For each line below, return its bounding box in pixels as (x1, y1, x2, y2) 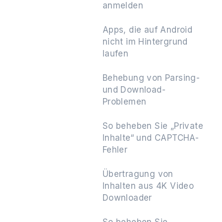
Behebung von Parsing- (102, 73, 200, 83)
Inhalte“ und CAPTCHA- (102, 133, 199, 143)
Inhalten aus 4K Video (102, 181, 194, 191)
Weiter (144, 46, 168, 56)
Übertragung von (102, 169, 173, 179)
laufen (102, 49, 129, 58)
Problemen (102, 97, 147, 107)
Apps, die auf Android (102, 25, 193, 35)
